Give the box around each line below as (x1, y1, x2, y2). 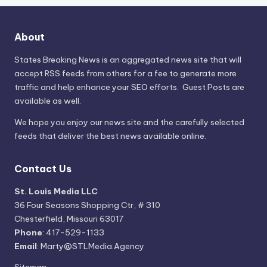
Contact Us (14, 162, 72, 175)
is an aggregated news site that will (100, 54, 241, 65)
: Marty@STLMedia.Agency (37, 240, 144, 252)
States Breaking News (14, 54, 100, 65)
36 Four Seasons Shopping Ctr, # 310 (14, 199, 160, 210)
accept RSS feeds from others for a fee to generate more (14, 67, 237, 79)
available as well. (14, 95, 81, 106)
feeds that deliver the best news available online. (14, 130, 206, 141)
